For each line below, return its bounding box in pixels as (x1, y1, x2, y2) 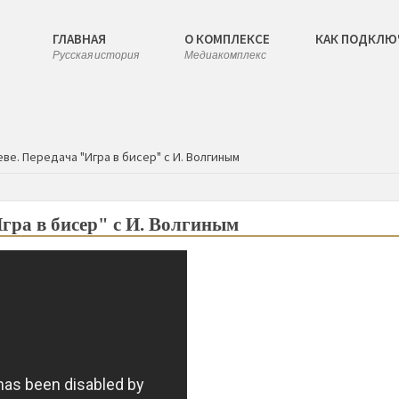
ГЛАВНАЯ (53, 30, 106, 47)
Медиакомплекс (184, 48, 266, 61)
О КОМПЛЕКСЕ (184, 30, 270, 47)
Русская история (53, 48, 139, 61)
